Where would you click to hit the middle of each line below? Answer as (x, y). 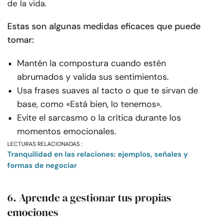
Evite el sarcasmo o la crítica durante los (99, 118)
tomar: (21, 40)
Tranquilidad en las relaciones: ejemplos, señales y (98, 154)
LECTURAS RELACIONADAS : (45, 144)
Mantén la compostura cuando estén (91, 63)
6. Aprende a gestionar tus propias (89, 197)
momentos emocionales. (67, 131)
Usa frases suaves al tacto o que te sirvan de (108, 90)
